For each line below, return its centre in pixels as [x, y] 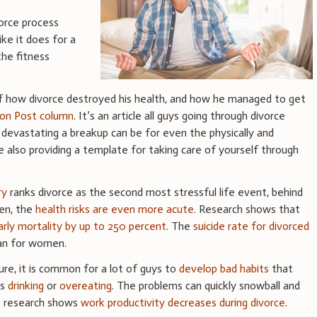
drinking [26, 285]
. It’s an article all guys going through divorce [180, 115]
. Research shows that [247, 209]
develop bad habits [224, 268]
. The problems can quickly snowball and [206, 285]
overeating [86, 285]
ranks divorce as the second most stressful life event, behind [155, 192]
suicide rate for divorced [252, 226]
